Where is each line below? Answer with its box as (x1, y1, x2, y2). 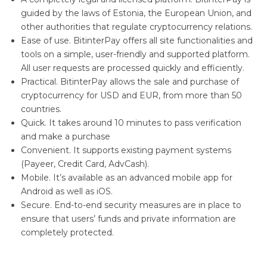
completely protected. (21, 226, 114, 238)
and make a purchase (21, 131, 110, 142)
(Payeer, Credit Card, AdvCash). (21, 158, 149, 169)
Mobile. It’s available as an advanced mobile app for (21, 172, 232, 183)
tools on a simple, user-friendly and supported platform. (21, 48, 250, 60)
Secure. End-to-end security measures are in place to (21, 199, 241, 210)
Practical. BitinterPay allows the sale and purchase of (21, 76, 239, 87)
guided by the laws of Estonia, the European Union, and (21, 7, 252, 18)
